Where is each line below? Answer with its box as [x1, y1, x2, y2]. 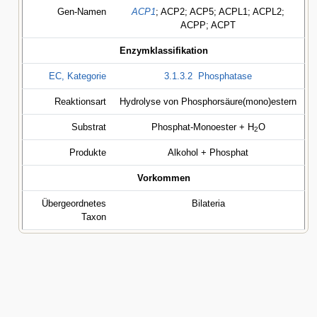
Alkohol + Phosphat [168, 147, 248, 158]
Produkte [69, 147, 106, 158]
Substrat [71, 122, 106, 132]
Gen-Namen [57, 6, 106, 17]
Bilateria [191, 198, 225, 209]
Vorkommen [137, 173, 190, 183]
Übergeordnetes [42, 198, 106, 209]
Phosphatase [198, 71, 252, 81]
